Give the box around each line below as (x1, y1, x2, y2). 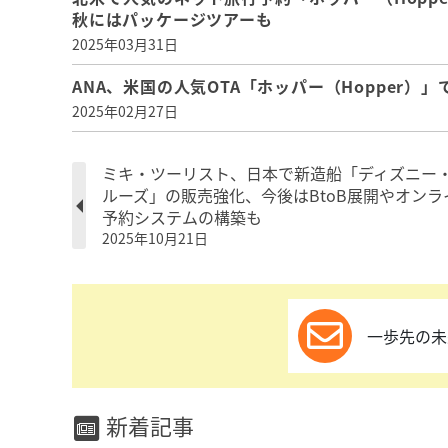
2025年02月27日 (72, 101, 178, 121)
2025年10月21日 (102, 228, 208, 248)
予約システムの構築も (102, 205, 262, 229)
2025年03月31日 (72, 34, 178, 54)
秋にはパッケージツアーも (72, 7, 273, 31)
